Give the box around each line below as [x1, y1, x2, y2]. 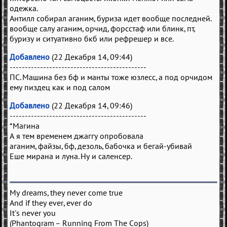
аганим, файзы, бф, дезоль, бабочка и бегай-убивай [10, 140, 192, 151]
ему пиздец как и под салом [10, 82, 110, 92]
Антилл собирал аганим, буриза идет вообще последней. [10, 13, 212, 23]
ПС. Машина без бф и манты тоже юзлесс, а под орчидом [10, 71, 212, 82]
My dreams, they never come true [10, 187, 123, 198]
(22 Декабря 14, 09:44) [50, 51, 132, 62]
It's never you [10, 207, 56, 218]
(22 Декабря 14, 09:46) [50, 100, 132, 110]
